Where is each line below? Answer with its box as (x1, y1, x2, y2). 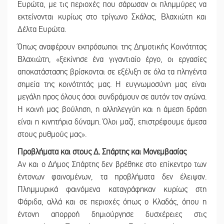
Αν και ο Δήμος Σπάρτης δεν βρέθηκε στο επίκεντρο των (17, 159, 206, 170)
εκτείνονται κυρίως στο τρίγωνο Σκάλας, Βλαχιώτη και (17, 12, 206, 22)
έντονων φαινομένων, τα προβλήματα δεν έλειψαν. (17, 172, 206, 182)
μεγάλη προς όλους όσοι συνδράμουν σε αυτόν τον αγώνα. (17, 92, 206, 102)
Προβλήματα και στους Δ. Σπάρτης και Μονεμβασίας (17, 147, 186, 157)
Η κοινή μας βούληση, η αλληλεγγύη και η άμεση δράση (17, 104, 206, 115)
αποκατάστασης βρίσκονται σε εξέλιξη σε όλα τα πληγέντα (17, 67, 206, 77)
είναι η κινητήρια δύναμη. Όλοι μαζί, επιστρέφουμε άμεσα (17, 117, 206, 127)
